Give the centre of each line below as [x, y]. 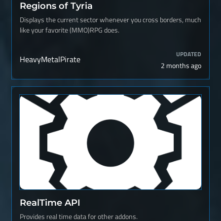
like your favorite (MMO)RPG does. [70, 30]
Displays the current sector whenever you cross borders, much [110, 20]
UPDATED [189, 54]
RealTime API [50, 203]
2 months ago [181, 65]
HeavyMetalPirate [50, 59]
